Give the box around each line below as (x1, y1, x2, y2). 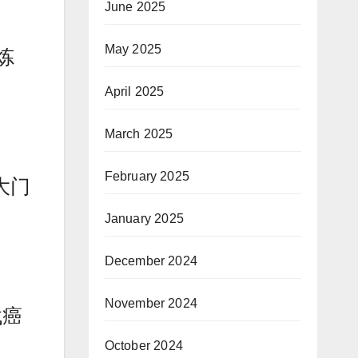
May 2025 (104, 42, 162, 57)
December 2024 (104, 254, 198, 268)
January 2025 (104, 212, 184, 226)
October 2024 (104, 339, 183, 353)
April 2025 (104, 85, 165, 99)
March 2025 (104, 127, 173, 141)
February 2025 (104, 169, 190, 184)
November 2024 (104, 296, 198, 311)
